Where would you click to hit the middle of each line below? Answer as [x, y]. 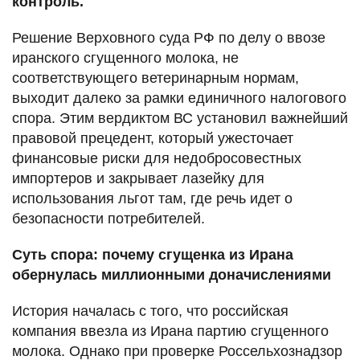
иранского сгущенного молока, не [125, 58]
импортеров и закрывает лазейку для [138, 179]
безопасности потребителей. [108, 219]
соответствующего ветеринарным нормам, [155, 78]
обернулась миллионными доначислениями [172, 275]
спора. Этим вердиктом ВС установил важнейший [180, 119]
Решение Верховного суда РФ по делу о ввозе [169, 38]
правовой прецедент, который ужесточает [153, 139]
